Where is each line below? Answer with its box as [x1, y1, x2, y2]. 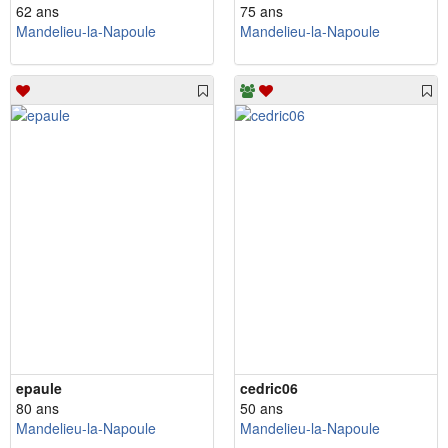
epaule [16, 378, 62, 399]
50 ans [240, 398, 283, 419]
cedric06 [240, 378, 298, 399]
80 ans [16, 398, 59, 419]
